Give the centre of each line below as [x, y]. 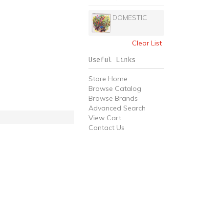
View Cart [105, 118]
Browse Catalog [115, 88]
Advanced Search [117, 108]
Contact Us [107, 128]
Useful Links [112, 60]
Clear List [147, 43]
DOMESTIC [130, 18]
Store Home [108, 79]
